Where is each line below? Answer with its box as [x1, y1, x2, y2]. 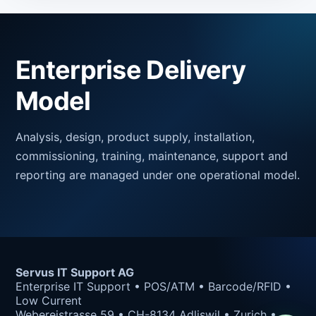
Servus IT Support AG [16, 265, 134, 279]
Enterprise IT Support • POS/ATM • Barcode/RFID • [16, 279, 291, 293]
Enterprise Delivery [16, 54, 246, 85]
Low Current [16, 293, 82, 308]
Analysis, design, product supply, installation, [16, 130, 255, 144]
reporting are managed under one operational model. [16, 168, 300, 182]
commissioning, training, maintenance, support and [16, 149, 288, 163]
